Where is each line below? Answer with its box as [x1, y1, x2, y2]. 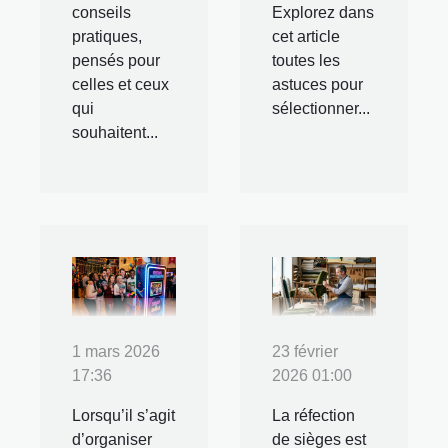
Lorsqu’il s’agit [72, 407, 175, 425]
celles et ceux [72, 75, 169, 93]
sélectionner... [272, 99, 370, 117]
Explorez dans [272, 3, 374, 21]
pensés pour [72, 51, 160, 69]
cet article [272, 27, 340, 45]
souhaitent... [72, 123, 158, 141]
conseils [72, 3, 131, 21]
